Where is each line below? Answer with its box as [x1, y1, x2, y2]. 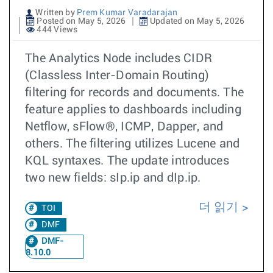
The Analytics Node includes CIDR [25, 52, 212, 65]
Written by [34, 9, 77, 17]
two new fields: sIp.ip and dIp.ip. [25, 172, 201, 184]
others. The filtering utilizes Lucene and [25, 138, 240, 150]
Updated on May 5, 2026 [147, 17, 245, 26]
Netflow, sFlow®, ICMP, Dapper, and [25, 121, 224, 133]
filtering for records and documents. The [25, 87, 244, 99]
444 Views [35, 26, 78, 34]
